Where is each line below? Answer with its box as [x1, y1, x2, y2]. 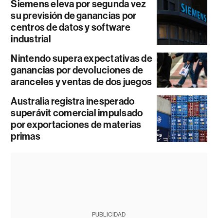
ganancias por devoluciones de [11, 64, 144, 76]
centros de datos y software [11, 21, 130, 33]
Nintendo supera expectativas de [11, 52, 152, 64]
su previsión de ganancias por [11, 9, 137, 21]
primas [11, 130, 40, 142]
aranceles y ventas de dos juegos [11, 75, 152, 88]
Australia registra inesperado [11, 95, 135, 107]
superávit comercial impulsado [11, 107, 143, 119]
